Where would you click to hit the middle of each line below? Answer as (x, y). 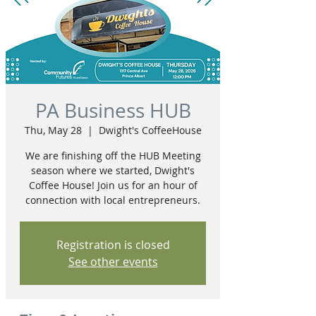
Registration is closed (113, 245)
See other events (113, 262)
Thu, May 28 (53, 130)
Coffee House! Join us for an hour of (113, 185)
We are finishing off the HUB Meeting (113, 156)
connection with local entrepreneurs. (113, 200)
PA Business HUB (113, 110)
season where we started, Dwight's (113, 170)
